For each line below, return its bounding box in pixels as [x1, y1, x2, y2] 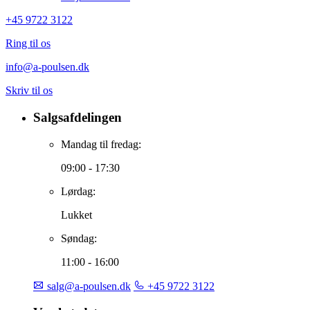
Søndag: [61, 232, 97, 244]
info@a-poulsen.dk [6, 61, 89, 73]
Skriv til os [6, 84, 53, 97]
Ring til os [6, 37, 51, 50]
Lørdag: [61, 185, 95, 197]
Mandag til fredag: [61, 138, 141, 150]
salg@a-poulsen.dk [44, 280, 131, 292]
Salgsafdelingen [33, 109, 122, 125]
